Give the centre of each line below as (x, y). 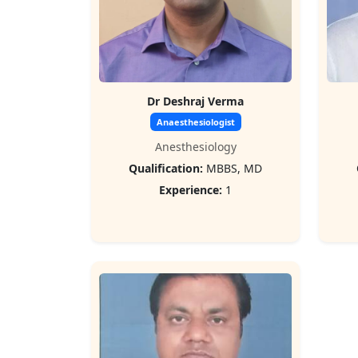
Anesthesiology (195, 147)
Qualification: (166, 168)
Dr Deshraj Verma (195, 101)
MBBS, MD (233, 168)
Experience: (191, 190)
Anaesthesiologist (195, 122)
